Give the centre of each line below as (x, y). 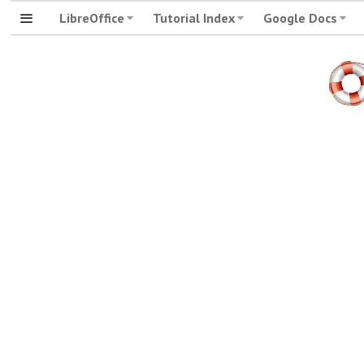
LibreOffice (92, 18)
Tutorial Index (194, 18)
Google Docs (301, 18)
